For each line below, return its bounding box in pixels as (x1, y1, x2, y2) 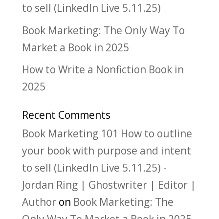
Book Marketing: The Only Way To (22, 23, 185, 37)
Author (22, 195, 56, 209)
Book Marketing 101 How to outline (22, 127, 192, 140)
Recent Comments (22, 108, 110, 122)
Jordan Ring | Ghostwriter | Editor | (22, 178, 196, 192)
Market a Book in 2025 (22, 40, 129, 54)
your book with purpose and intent (22, 144, 191, 157)
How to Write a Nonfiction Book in (22, 63, 184, 76)
